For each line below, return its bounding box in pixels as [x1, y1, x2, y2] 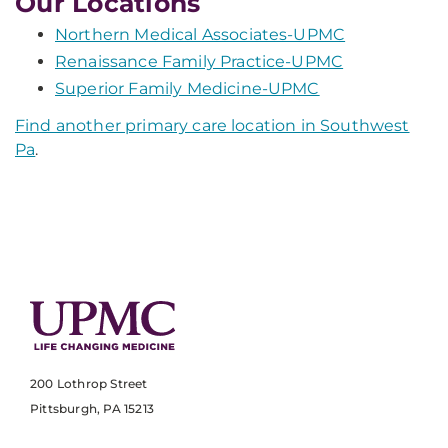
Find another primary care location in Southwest [15, 116, 410, 135]
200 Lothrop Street [30, 376, 148, 392]
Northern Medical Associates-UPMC [55, 25, 346, 44]
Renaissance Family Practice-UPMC [55, 52, 344, 71]
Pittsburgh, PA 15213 [30, 401, 154, 417]
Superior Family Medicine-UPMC [55, 79, 320, 98]
